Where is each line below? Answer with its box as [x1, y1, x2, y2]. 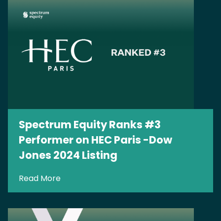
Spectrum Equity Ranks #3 [19, 117, 161, 132]
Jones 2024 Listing [19, 147, 117, 162]
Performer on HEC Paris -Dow [19, 132, 172, 147]
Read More [19, 172, 61, 184]
